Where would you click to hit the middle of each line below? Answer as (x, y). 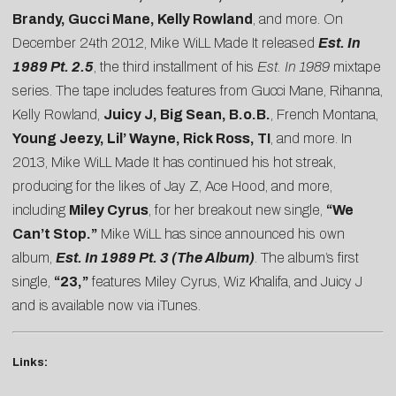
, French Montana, (324, 115)
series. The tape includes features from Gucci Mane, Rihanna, (198, 91)
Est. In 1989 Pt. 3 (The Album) (155, 258)
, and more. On (298, 19)
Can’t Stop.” (55, 234)
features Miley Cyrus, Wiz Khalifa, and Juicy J (225, 282)
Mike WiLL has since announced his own (221, 234)
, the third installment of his (175, 67)
